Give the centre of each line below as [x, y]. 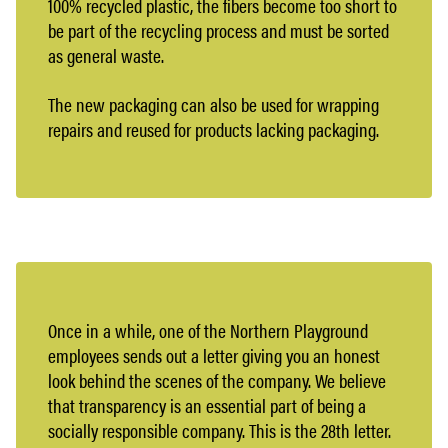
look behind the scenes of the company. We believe [217, 380]
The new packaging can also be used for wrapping [213, 104]
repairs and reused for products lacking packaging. [213, 129]
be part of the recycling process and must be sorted [218, 30]
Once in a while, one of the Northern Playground [208, 330]
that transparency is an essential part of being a [207, 405]
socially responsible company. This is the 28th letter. [219, 430]
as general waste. [106, 55]
